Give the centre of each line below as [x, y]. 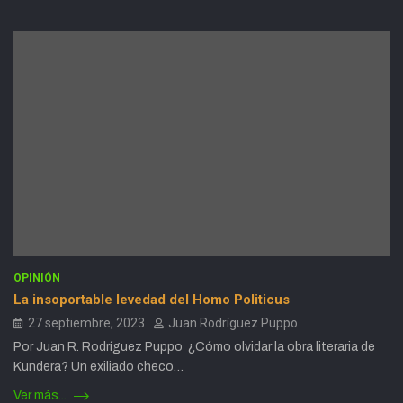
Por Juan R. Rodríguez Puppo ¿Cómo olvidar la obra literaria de [194, 347]
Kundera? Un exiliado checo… [99, 367]
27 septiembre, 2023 [86, 323]
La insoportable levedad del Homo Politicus [152, 300]
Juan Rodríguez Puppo [233, 323]
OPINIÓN [37, 278]
